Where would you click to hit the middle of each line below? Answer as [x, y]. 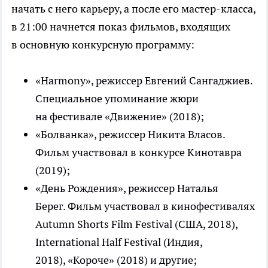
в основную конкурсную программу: [103, 45]
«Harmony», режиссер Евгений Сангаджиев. [144, 81]
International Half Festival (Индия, [119, 242]
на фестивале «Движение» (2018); [120, 117]
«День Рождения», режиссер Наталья [127, 188]
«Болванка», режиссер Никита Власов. [130, 135]
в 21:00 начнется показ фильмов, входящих [121, 27]
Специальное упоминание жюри [117, 99]
